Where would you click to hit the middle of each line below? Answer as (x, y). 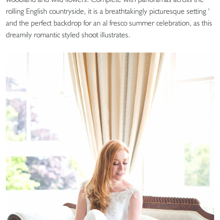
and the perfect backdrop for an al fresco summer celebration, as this (109, 23)
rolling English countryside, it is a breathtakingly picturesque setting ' (108, 11)
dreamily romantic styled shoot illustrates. (68, 34)
